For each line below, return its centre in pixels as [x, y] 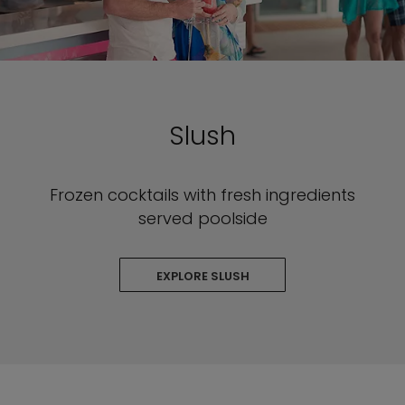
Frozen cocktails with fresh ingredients [202, 195]
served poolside [202, 218]
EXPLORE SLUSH [202, 276]
